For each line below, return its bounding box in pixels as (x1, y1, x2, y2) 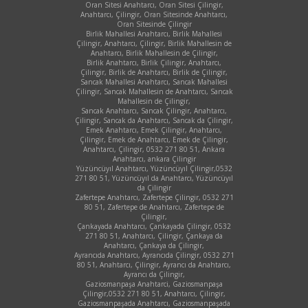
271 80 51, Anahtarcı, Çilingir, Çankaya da (85, 230, 223, 241)
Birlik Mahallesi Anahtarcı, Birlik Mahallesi (86, 28, 222, 38)
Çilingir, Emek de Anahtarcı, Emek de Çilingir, (80, 134, 228, 144)
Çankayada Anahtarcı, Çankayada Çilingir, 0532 (77, 221, 231, 231)
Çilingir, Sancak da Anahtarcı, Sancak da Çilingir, (75, 115, 233, 125)
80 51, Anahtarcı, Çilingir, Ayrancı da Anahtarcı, (77, 259, 231, 269)
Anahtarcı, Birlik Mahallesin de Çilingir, (90, 47, 218, 58)
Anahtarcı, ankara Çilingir (112, 153, 196, 164)
